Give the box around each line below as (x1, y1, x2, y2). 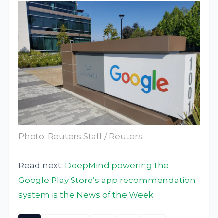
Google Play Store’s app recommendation (18, 175, 196, 185)
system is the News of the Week (18, 189, 154, 200)
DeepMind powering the (65, 160, 169, 170)
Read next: (18, 160, 65, 170)
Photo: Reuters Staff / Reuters (18, 131, 143, 141)
